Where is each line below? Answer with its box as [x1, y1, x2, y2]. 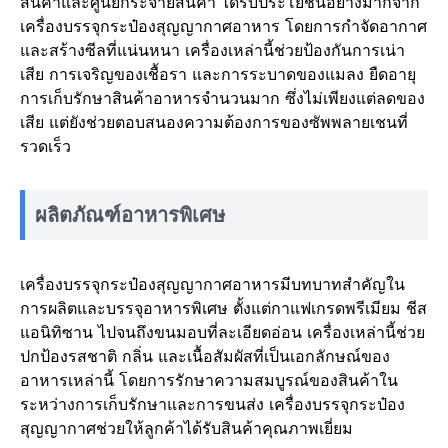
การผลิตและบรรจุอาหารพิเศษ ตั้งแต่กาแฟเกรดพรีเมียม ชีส [20, 298, 427, 318]
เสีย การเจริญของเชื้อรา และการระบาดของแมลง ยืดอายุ [20, 64, 416, 84]
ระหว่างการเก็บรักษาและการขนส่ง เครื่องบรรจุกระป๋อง [20, 394, 405, 414]
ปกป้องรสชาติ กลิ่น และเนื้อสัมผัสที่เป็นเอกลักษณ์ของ [20, 346, 390, 366]
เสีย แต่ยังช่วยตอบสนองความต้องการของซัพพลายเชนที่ [20, 112, 408, 132]
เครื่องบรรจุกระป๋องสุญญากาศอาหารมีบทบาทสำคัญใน [20, 274, 405, 294]
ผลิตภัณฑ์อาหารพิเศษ [35, 203, 225, 227]
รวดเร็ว [20, 136, 71, 156]
